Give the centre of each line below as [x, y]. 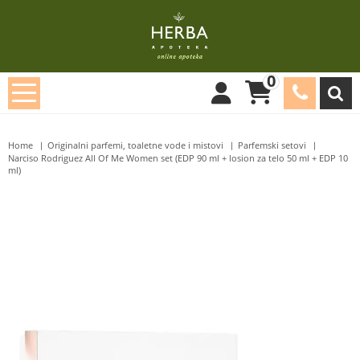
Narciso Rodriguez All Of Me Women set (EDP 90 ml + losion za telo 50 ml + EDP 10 [178, 158]
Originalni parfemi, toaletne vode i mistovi [135, 145]
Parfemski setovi [272, 145]
